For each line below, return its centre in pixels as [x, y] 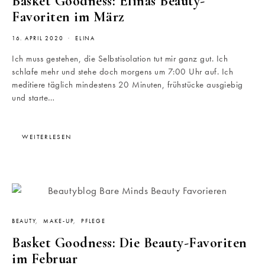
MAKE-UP [59, 222]
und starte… [33, 98]
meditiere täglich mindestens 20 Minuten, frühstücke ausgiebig [127, 85]
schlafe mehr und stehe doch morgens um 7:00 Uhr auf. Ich [122, 72]
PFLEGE [93, 222]
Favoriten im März [68, 17]
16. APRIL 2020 [38, 39]
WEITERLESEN [47, 137]
